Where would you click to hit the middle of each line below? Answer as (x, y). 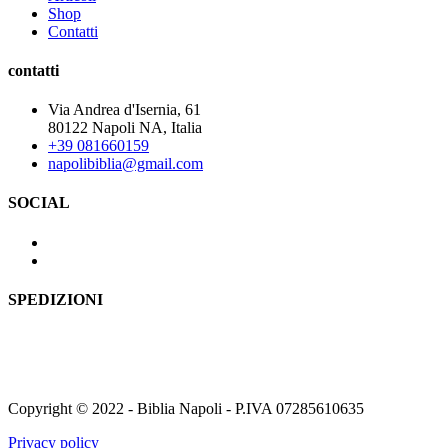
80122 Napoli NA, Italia (125, 128)
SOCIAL (39, 203)
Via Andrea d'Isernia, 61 (124, 110)
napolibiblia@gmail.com (125, 164)
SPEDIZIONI (55, 299)
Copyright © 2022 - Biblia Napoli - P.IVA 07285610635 (186, 409)
